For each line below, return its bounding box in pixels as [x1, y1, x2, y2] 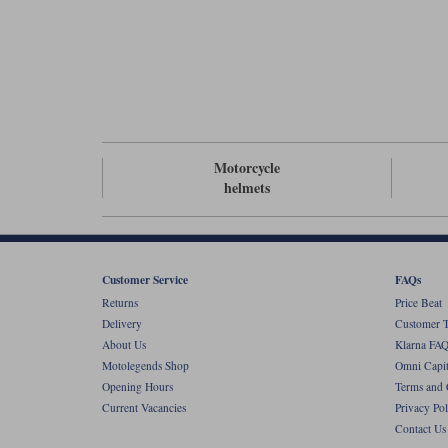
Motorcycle [214, 157, 281, 179]
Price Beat [394, 295, 442, 311]
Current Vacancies [102, 400, 186, 416]
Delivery [102, 316, 142, 332]
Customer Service [102, 270, 188, 288]
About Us [102, 337, 146, 353]
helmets [224, 177, 271, 199]
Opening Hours [102, 379, 173, 395]
